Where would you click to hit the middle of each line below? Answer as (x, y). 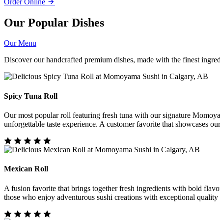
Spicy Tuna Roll (31, 96)
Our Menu (20, 43)
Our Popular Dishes (54, 22)
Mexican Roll (26, 169)
